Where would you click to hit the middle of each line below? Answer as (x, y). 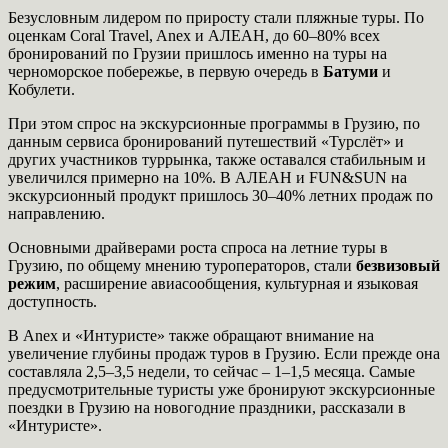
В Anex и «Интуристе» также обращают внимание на (191, 335)
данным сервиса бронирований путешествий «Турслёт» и (206, 141)
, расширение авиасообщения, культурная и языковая (237, 283)
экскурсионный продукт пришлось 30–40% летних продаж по (220, 195)
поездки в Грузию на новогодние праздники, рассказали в (207, 407)
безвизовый (398, 265)
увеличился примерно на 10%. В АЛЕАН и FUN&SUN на (207, 177)
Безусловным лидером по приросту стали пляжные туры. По (216, 17)
